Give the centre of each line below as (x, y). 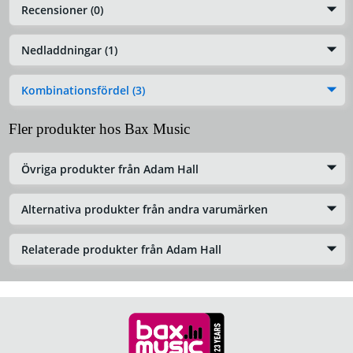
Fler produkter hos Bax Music (99, 129)
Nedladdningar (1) (69, 50)
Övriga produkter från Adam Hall (110, 169)
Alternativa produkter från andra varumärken (145, 209)
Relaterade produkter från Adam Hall (121, 250)
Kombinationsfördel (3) (83, 91)
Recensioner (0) (62, 9)
